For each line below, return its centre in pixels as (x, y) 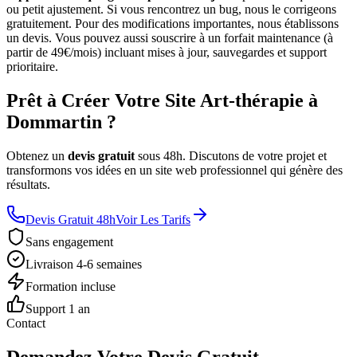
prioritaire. (32, 67)
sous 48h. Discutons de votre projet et (232, 156)
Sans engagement (69, 242)
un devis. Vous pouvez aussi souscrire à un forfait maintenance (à (170, 38)
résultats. (28, 185)
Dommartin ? (61, 122)
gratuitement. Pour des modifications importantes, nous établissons (173, 24)
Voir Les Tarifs (153, 220)
